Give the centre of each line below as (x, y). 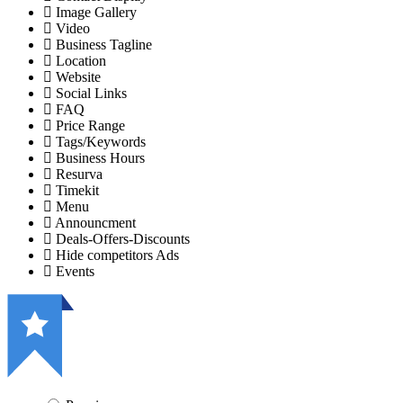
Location (81, 60)
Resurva (79, 174)
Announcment (95, 222)
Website (78, 76)
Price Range (90, 125)
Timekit (77, 190)
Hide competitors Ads (117, 255)
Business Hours (100, 157)
